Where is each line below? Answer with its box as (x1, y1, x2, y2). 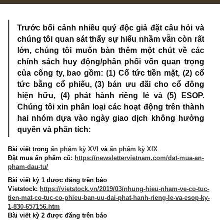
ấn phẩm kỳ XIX (121, 187, 175, 194)
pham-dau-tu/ (8, 206, 54, 214)
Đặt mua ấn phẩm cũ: (8, 196, 83, 204)
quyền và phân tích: (19, 163, 101, 173)
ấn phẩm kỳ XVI (56, 187, 112, 194)
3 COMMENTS (105, 12, 139, 18)
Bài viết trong (8, 187, 56, 194)
